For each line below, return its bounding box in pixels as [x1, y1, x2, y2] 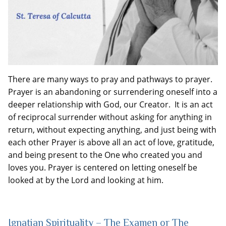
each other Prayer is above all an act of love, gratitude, [8, 136, 214, 148]
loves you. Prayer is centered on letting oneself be [8, 161, 197, 173]
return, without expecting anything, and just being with [8, 124, 216, 135]
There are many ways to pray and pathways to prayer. [8, 73, 212, 85]
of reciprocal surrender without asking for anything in [8, 111, 212, 123]
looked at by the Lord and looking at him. [8, 174, 163, 186]
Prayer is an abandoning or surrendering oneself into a [8, 86, 217, 97]
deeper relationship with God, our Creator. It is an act [8, 98, 213, 110]
